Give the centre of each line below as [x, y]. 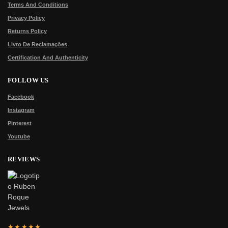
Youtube [19, 137]
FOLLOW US [28, 80]
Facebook [21, 97]
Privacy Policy [26, 18]
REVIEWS [24, 159]
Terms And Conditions [38, 4]
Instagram [21, 110]
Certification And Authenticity [48, 57]
